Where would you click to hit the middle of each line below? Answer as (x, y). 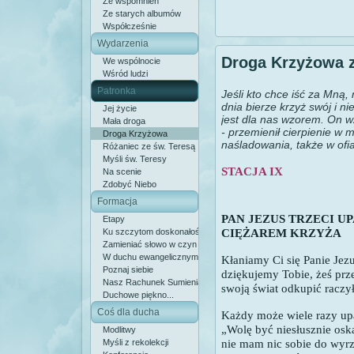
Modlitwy (119, 330)
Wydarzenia (123, 43)
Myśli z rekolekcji (136, 342)
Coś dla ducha (128, 312)
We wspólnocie (132, 61)
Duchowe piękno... (138, 295)
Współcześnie (130, 26)
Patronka (117, 91)
